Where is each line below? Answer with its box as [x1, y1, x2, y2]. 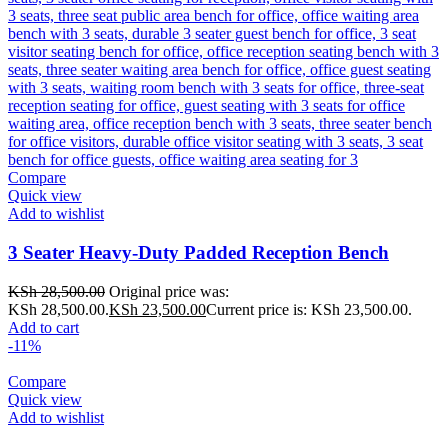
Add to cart [8, 318, 79, 336]
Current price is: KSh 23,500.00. [206, 300, 412, 318]
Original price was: [109, 282, 229, 300]
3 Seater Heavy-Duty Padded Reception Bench [8, 241, 389, 263]
